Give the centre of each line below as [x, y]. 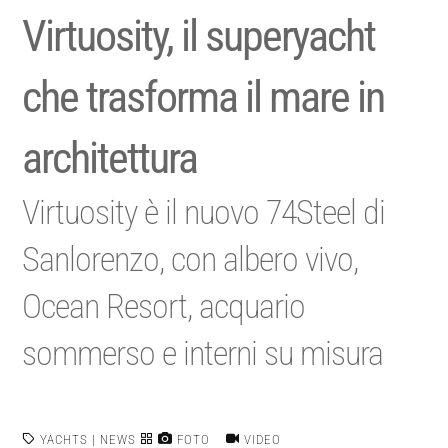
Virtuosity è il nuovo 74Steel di [204, 212]
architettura [110, 158]
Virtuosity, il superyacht [199, 36]
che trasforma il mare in [203, 97]
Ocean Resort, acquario [164, 306]
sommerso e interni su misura [203, 353]
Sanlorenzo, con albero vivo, [190, 259]
